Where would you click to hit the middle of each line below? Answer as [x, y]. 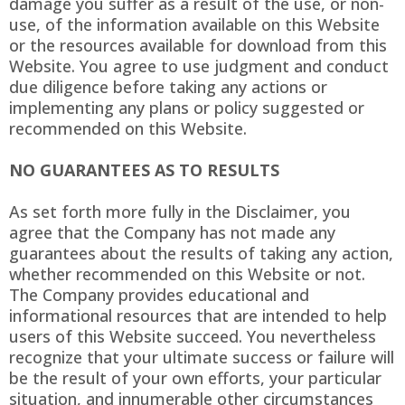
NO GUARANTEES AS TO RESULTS [144, 170]
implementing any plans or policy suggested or [187, 108]
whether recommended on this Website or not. [187, 274]
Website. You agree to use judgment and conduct [199, 66]
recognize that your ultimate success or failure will [202, 358]
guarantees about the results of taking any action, [201, 254]
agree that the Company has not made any [172, 233]
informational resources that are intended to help [198, 316]
